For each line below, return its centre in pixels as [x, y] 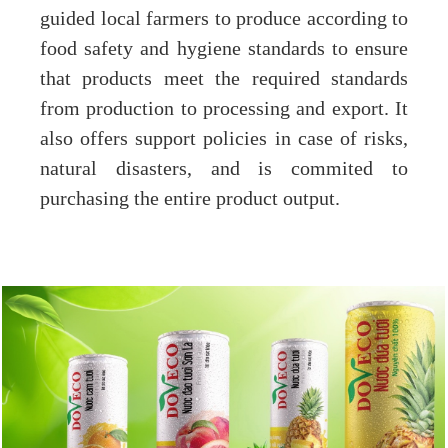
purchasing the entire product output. [190, 199]
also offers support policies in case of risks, [224, 139]
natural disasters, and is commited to [224, 169]
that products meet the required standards [224, 79]
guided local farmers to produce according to [224, 19]
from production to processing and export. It [224, 109]
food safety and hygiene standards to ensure [224, 49]
